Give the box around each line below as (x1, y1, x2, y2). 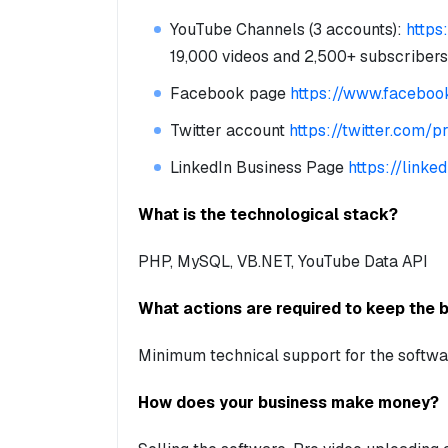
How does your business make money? (138, 392, 439, 414)
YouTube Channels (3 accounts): (170, 19, 406, 41)
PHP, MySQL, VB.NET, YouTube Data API (138, 251, 428, 273)
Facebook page (170, 83, 290, 105)
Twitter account (170, 120, 289, 142)
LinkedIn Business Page (170, 157, 348, 179)
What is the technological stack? (138, 204, 398, 226)
